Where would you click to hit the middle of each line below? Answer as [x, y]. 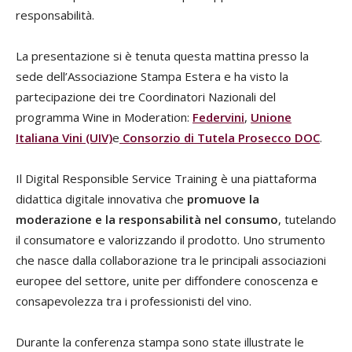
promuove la [223, 199]
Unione [271, 117]
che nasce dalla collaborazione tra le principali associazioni [171, 260]
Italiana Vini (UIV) [64, 138]
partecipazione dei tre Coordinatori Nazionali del [146, 97]
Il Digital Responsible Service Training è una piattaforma [166, 179]
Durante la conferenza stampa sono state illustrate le [160, 342]
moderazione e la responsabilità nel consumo [147, 220]
